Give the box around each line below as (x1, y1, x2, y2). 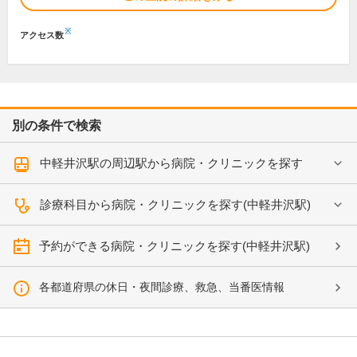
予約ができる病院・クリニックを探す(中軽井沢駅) (39, 239, 310, 253)
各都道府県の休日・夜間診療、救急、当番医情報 (39, 280, 284, 293)
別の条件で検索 (12, 119, 101, 132)
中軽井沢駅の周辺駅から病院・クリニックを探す (40, 156, 303, 170)
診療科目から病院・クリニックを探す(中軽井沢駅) (40, 198, 311, 211)
